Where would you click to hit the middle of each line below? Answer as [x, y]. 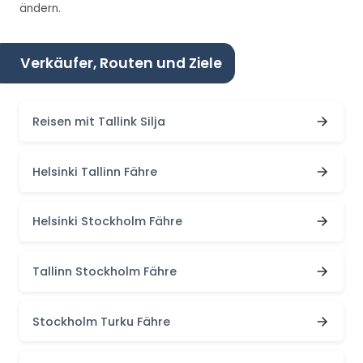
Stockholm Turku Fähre [101, 321]
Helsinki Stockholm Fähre [107, 222]
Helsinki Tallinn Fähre [95, 171]
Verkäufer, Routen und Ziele [121, 63]
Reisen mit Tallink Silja [99, 122]
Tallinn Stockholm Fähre [105, 271]
